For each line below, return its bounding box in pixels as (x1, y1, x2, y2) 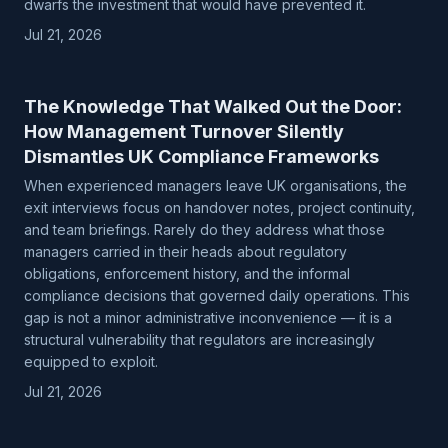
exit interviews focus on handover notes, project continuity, (24, 199, 415, 216)
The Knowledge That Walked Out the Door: (24, 96, 402, 117)
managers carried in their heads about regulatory (24, 243, 347, 260)
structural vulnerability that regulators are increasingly (24, 331, 375, 348)
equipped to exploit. (24, 353, 158, 370)
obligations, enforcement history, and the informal (24, 265, 350, 282)
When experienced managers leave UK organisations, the (24, 177, 407, 194)
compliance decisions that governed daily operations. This (24, 287, 410, 304)
